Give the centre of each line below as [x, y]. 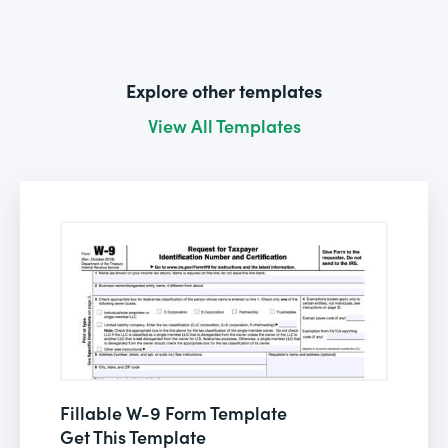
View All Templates [224, 125]
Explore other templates [224, 90]
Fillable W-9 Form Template [173, 412]
